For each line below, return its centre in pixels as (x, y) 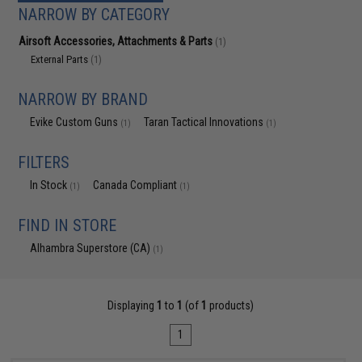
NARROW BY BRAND (83, 99)
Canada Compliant (137, 185)
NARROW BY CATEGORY (94, 15)
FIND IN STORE (67, 225)
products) (231, 305)
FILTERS (44, 162)
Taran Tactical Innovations (205, 122)
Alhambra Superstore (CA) (92, 248)
